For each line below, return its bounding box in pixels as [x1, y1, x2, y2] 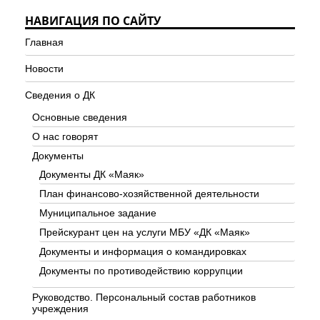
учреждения [32, 303, 89, 315]
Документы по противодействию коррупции [39, 265, 243, 277]
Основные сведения [32, 111, 127, 124]
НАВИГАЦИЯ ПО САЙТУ [25, 13, 161, 29]
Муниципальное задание [39, 207, 156, 219]
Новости [25, 63, 64, 75]
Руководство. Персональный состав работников [32, 291, 256, 304]
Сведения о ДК [25, 89, 95, 101]
